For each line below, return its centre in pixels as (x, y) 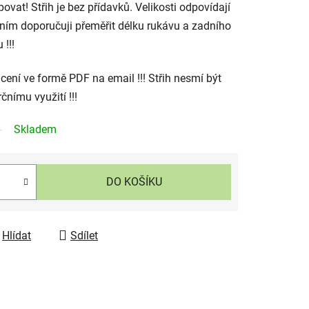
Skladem (35, 129)
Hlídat (17, 235)
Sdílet (84, 235)
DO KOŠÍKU (134, 181)
